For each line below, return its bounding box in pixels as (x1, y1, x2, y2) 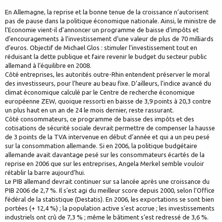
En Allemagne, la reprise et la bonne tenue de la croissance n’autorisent (5, 8, 209, 16)
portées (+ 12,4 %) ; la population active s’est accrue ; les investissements (5, 205, 215, 212)
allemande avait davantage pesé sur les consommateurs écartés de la (5, 151, 205, 159)
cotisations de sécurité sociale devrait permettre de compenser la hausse (5, 124, 215, 132)
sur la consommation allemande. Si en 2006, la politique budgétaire (5, 142, 197, 150)
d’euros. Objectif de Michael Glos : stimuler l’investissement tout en (5, 44, 197, 52)
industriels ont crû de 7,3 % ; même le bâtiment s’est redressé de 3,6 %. (5, 214, 209, 221)
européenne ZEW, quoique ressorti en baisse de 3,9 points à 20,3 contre (5, 98, 211, 105)
